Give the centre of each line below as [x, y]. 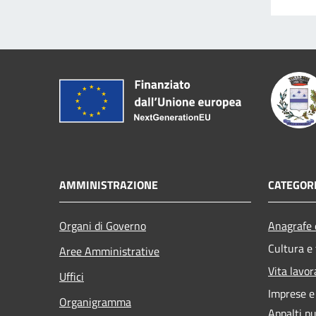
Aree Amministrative [109, 251]
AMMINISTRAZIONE [109, 184]
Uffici [72, 276]
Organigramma [95, 302]
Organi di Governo [103, 225]
